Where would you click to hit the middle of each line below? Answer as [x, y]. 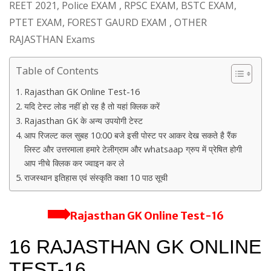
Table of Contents [57, 71]
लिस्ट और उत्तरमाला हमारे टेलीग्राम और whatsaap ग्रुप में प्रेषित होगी [133, 149]
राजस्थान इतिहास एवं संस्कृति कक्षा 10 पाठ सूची [96, 178]
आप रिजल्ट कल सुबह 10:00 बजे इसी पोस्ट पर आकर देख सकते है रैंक [130, 135]
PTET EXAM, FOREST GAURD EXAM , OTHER [108, 22]
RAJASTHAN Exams [52, 39]
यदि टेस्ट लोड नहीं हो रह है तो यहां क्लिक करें [92, 106]
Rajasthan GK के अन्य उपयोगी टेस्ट [83, 121]
